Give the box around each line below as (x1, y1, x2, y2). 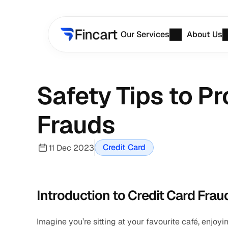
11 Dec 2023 (49, 142, 94, 153)
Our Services (121, 29, 170, 40)
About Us (187, 29, 223, 40)
